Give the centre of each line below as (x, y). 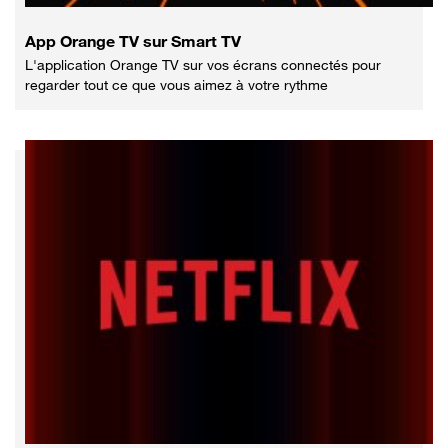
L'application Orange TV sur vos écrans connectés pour (203, 64)
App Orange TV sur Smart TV (133, 40)
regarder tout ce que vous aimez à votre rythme (176, 84)
